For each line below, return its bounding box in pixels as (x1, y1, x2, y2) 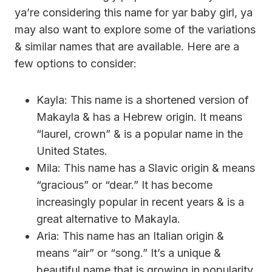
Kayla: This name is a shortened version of (36, 93, 249, 106)
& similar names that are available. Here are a (15, 39, 239, 53)
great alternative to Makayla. (36, 212, 180, 225)
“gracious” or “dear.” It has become (36, 178, 212, 191)
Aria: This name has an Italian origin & (36, 229, 224, 242)
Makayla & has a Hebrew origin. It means (36, 110, 242, 123)
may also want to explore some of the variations (15, 22, 256, 36)
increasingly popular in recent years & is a (36, 195, 244, 208)
